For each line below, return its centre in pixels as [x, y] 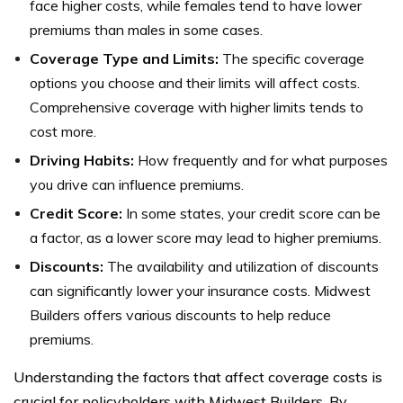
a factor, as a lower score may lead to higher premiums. [206, 237]
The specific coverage [291, 58]
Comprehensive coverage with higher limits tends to [197, 107]
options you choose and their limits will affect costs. [195, 83]
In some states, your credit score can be [251, 213]
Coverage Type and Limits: [124, 58]
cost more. [63, 131]
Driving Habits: [82, 160]
